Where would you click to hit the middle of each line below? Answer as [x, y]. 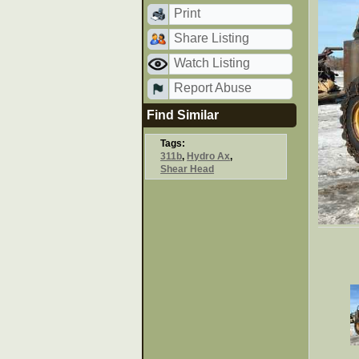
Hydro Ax [209, 157]
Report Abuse [213, 87]
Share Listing [212, 38]
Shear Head [188, 169]
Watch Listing [212, 63]
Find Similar [183, 115]
